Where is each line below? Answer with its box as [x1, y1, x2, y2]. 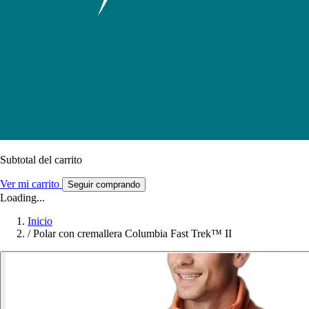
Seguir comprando [68, 179, 140, 190]
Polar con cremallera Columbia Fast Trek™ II [33, 227, 232, 239]
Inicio [28, 215, 52, 227]
